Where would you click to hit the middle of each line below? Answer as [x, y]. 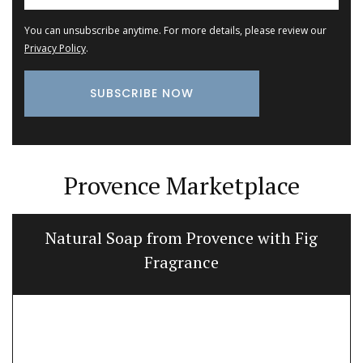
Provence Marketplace [181, 185]
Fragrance [181, 262]
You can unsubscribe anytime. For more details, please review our [175, 31]
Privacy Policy [55, 49]
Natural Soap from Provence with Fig [181, 237]
